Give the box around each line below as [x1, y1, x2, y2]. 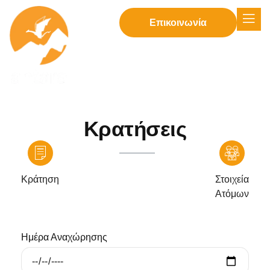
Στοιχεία [215, 174, 249, 184]
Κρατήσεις [83, 115, 187, 143]
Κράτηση [21, 174, 59, 184]
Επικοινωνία [149, 16, 207, 29]
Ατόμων [215, 189, 249, 199]
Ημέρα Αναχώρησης [21, 232, 107, 242]
